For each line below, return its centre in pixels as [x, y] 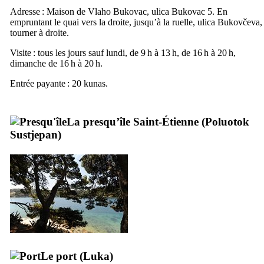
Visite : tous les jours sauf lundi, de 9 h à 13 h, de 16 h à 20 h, [123, 52]
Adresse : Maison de [49, 11]
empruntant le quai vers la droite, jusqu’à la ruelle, [104, 22]
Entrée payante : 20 [47, 83]
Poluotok [227, 121]
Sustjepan [34, 134]
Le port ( [62, 256]
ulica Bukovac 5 [182, 11]
